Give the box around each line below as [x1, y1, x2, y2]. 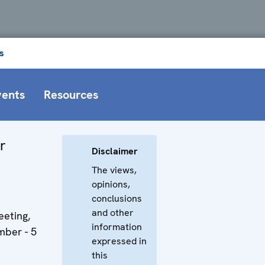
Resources [44, 86, 98, 102]
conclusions [92, 192, 142, 205]
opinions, [92, 177, 130, 190]
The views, [92, 163, 137, 176]
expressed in [92, 234, 147, 247]
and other [92, 206, 134, 219]
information [92, 220, 142, 233]
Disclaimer [92, 144, 138, 157]
